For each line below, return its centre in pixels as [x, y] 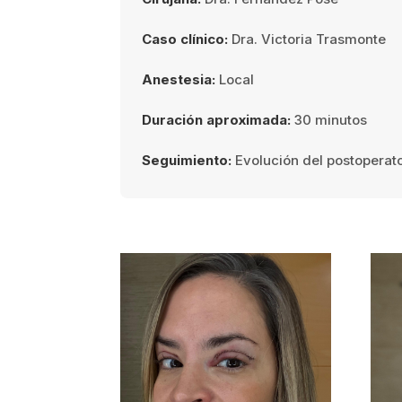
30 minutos [329, 119]
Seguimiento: [187, 160]
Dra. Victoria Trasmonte [307, 39]
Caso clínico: [185, 39]
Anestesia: [179, 79]
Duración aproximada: [217, 119]
